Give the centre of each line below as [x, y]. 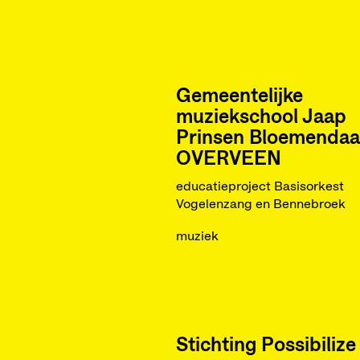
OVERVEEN [228, 159]
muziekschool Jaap [261, 117]
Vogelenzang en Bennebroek [260, 204]
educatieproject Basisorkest [260, 186]
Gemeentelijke [239, 96]
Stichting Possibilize [266, 346]
